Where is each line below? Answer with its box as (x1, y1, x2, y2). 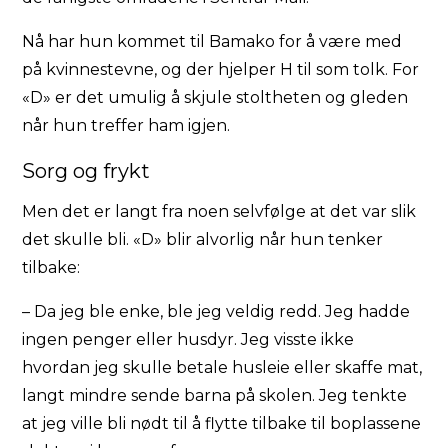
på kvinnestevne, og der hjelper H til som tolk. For (22, 59, 420, 79)
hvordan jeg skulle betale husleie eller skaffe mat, (22, 357, 423, 377)
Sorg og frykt (22, 158, 151, 183)
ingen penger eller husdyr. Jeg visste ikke (22, 329, 355, 349)
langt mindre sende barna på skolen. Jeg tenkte (22, 385, 408, 405)
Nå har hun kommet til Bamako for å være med (22, 31, 403, 51)
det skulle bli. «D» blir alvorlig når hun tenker (22, 229, 384, 249)
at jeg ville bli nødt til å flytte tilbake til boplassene (22, 413, 422, 433)
